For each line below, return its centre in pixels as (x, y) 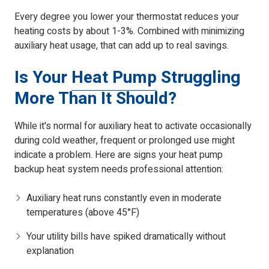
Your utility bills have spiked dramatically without (126, 237)
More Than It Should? (95, 99)
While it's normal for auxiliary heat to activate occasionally (133, 126)
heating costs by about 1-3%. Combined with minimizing (129, 32)
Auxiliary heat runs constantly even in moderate (124, 198)
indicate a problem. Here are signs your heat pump (119, 155)
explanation (50, 251)
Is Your (43, 78)
